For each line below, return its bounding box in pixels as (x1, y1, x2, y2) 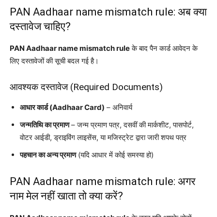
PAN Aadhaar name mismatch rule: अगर (10, 175, 196, 187)
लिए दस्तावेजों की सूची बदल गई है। (10, 56, 99, 65)
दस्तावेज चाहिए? (10, 20, 71, 32)
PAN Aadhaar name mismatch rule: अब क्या (10, 5, 207, 18)
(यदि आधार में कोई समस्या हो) (76, 150, 154, 159)
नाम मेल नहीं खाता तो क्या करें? (10, 189, 123, 202)
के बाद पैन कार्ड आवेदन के (130, 43, 198, 53)
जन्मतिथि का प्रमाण (20, 120, 69, 129)
